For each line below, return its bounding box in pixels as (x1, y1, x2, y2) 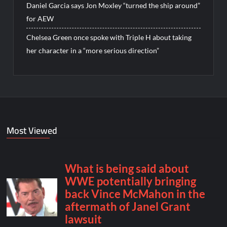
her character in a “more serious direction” (26, 46, 160, 55)
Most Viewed (7, 122, 58, 139)
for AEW (26, 14, 54, 23)
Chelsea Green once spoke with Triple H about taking (26, 32, 192, 42)
